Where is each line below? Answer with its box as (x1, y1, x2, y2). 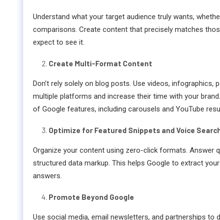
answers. (33, 171, 62, 181)
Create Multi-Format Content (49, 59, 152, 68)
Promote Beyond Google (49, 192, 134, 202)
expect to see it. (33, 38, 84, 47)
